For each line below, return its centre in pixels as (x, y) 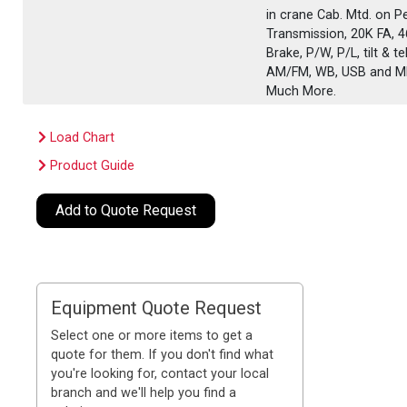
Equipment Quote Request (157, 308)
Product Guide (91, 165)
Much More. (302, 91)
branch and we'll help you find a (144, 392)
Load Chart (81, 137)
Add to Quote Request (126, 210)
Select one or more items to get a (152, 335)
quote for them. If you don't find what (163, 354)
